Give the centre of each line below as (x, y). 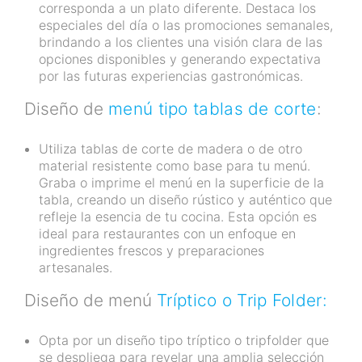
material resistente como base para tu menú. (175, 166)
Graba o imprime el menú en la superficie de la (181, 183)
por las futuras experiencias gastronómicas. (171, 76)
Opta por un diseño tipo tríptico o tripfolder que (184, 341)
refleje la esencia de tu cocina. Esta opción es (178, 217)
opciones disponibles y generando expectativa (180, 59)
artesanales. (76, 268)
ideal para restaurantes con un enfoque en (167, 234)
